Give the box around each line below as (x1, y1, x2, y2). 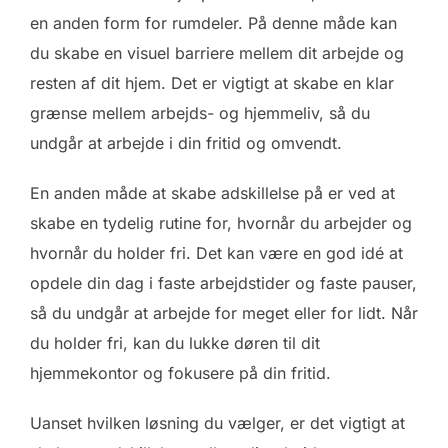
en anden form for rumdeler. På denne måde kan (30, 12, 397, 33)
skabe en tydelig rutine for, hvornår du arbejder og (30, 212, 412, 233)
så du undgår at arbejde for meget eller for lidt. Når (30, 302, 418, 323)
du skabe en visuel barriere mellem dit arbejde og (30, 42, 404, 63)
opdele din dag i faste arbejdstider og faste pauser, (30, 272, 417, 293)
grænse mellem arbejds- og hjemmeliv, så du (30, 102, 370, 123)
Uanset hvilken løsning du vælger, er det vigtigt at (30, 412, 405, 433)
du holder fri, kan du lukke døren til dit (30, 332, 320, 353)
